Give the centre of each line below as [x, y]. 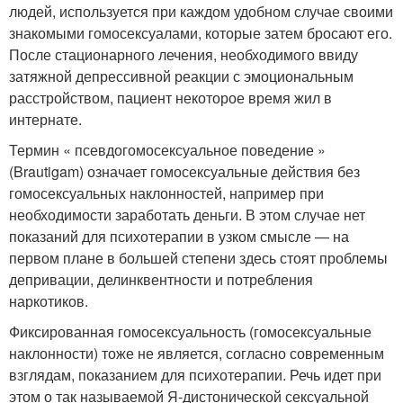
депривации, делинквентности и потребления [161, 279]
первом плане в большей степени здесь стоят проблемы [198, 258]
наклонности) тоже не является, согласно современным [197, 353]
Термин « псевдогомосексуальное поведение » [167, 150]
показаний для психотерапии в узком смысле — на [179, 236]
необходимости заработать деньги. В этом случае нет [187, 215]
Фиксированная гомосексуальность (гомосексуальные [190, 331]
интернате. [45, 119]
